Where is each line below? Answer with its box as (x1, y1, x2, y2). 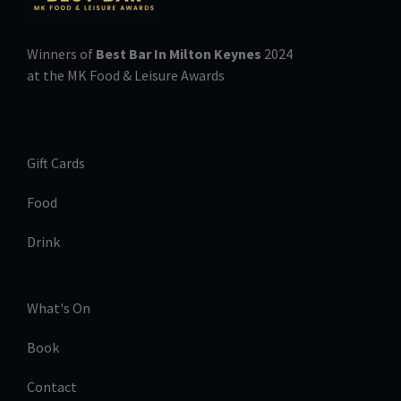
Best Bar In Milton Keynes (96, 44, 261, 63)
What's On (27, 299, 90, 318)
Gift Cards (27, 154, 85, 173)
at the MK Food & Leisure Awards (27, 65, 225, 84)
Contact (27, 378, 77, 397)
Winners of (27, 44, 96, 63)
